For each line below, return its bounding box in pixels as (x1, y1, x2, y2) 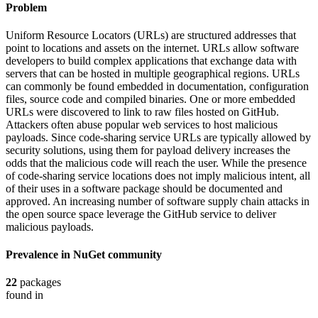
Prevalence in (6, 248, 73, 261)
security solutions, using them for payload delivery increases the (6, 143, 290, 156)
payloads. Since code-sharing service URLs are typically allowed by (6, 131, 311, 143)
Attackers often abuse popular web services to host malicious (6, 118, 278, 131)
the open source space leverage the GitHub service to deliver (6, 207, 276, 220)
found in (6, 289, 43, 302)
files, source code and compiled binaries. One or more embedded (6, 92, 295, 105)
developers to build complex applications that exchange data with (6, 54, 297, 67)
